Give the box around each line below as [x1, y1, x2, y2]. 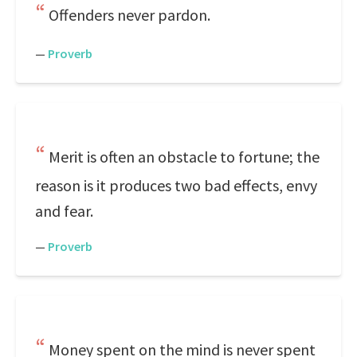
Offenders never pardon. [49, 5, 210, 25]
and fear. [35, 201, 93, 221]
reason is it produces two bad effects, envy [35, 175, 317, 195]
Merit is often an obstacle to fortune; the [49, 147, 320, 167]
